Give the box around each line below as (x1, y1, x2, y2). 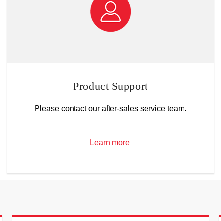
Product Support (73, 80, 148, 93)
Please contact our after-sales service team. (35, 104, 186, 112)
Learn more (89, 138, 130, 147)
